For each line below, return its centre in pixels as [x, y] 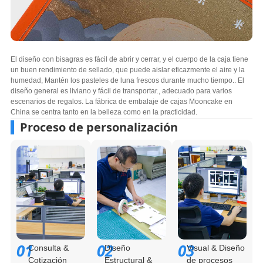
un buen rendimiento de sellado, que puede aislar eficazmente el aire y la [127, 70]
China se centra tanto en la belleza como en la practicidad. [104, 112]
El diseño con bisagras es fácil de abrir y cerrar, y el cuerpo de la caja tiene [129, 59]
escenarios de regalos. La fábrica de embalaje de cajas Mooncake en [121, 102]
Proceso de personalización [99, 127]
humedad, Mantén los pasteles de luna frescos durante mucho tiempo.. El [127, 80]
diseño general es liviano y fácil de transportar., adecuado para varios [121, 91]
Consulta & [48, 248]
